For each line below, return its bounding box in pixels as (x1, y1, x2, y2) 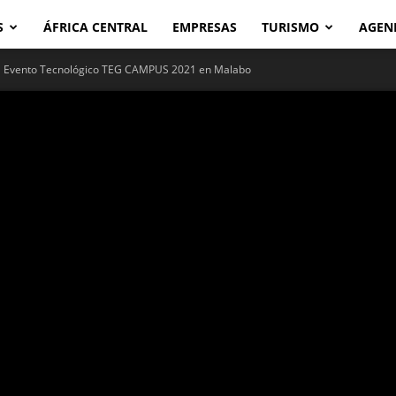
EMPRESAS (172, 19, 237, 35)
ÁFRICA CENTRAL (43, 19, 148, 35)
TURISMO (262, 19, 319, 35)
